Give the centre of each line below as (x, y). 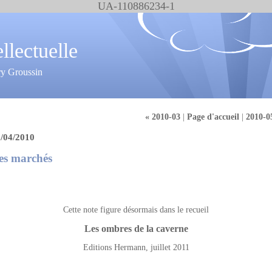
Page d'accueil (213, 117)
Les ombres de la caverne (136, 229)
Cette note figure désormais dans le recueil (136, 210)
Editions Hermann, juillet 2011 (136, 247)
